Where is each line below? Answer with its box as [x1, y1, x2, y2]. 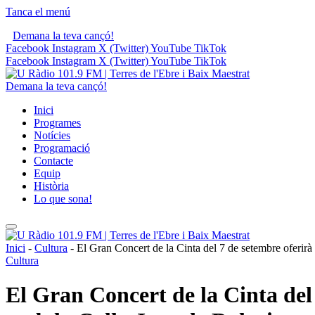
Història [34, 180, 69, 192]
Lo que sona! [34, 193, 92, 205]
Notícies [34, 129, 70, 141]
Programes [34, 117, 81, 129]
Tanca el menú [6, 6, 70, 18]
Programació [34, 142, 90, 154]
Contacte [34, 155, 73, 167]
